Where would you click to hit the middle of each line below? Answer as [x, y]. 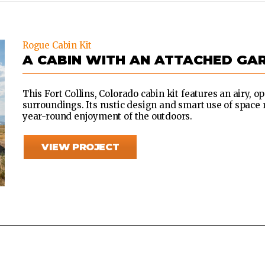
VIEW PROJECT [80, 147]
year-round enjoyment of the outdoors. [108, 116]
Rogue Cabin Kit [57, 45]
